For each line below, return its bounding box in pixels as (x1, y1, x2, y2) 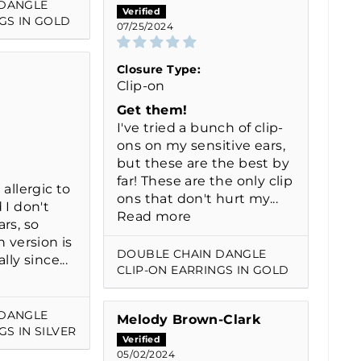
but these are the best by (117, 156, 289, 172)
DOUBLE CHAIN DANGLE (117, 247, 267, 262)
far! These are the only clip (117, 173, 293, 189)
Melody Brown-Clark (117, 312, 261, 328)
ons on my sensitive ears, (117, 138, 285, 154)
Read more (117, 209, 192, 225)
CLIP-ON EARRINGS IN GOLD (117, 263, 289, 278)
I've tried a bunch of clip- (117, 120, 284, 136)
